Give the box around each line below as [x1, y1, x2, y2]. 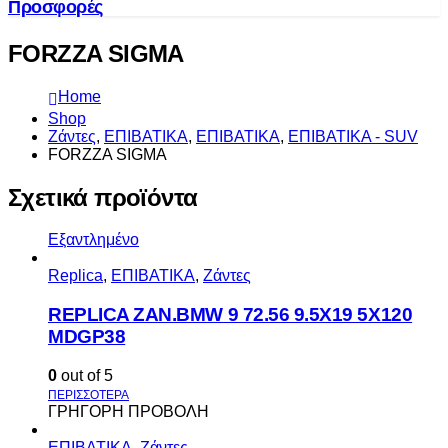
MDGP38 [48, 326, 126, 348]
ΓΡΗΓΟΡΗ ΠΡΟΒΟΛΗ [48, 402, 209, 420]
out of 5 [57, 366, 113, 384]
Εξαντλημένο [48, 231, 139, 249]
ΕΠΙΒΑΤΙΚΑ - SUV [288, 127, 418, 145]
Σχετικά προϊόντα [8, 183, 198, 211]
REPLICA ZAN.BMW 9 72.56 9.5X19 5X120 [48, 304, 413, 326]
